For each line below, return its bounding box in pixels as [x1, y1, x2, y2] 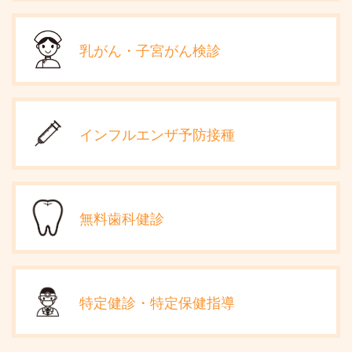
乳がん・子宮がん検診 [79, 38, 221, 60]
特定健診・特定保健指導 [79, 291, 235, 312]
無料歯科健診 [79, 207, 164, 228]
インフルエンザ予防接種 [79, 123, 235, 144]
